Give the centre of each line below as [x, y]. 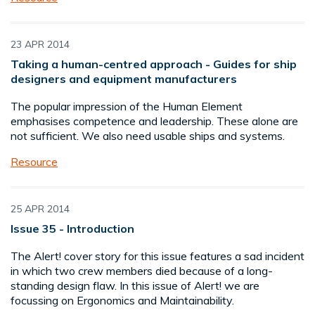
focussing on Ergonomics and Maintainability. [122, 301]
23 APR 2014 [40, 45]
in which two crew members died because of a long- [142, 271]
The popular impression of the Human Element [127, 107]
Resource [34, 162]
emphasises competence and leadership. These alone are [154, 121]
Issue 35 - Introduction [72, 229]
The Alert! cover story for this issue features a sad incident [157, 256]
